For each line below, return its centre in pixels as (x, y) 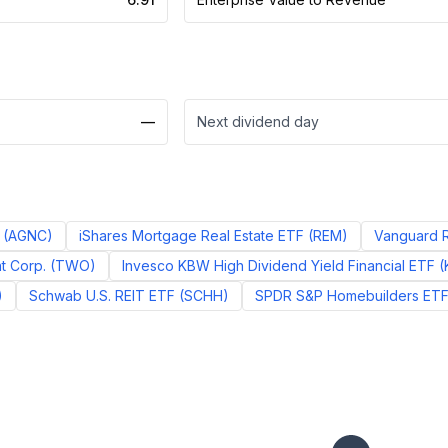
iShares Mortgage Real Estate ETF (191, 235)
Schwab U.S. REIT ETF (102, 295)
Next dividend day (258, 121)
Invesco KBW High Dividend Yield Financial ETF (278, 265)
